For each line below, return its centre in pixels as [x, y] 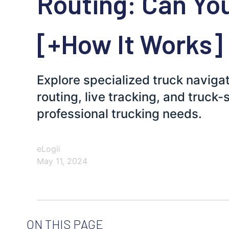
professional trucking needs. [119, 114]
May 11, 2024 [62, 161]
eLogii [49, 149]
